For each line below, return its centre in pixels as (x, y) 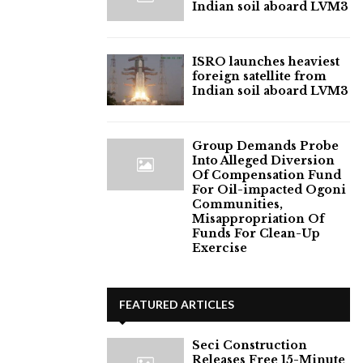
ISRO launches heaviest (266, 61)
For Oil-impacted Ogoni (269, 190)
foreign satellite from (259, 76)
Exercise (220, 248)
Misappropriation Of (258, 219)
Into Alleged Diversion (263, 161)
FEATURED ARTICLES (177, 305)
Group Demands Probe (265, 146)
